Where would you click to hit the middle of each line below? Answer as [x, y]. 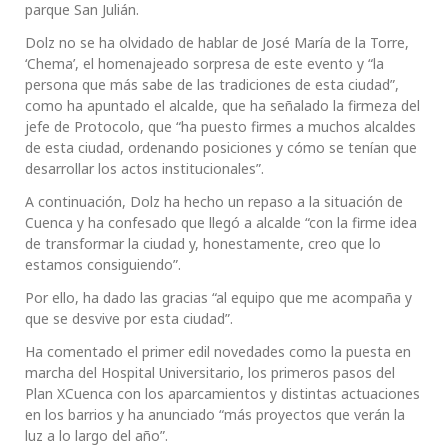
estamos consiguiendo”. [103, 265]
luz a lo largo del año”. [96, 436]
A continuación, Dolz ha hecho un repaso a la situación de [214, 202]
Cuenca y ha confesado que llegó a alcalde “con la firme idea [221, 223]
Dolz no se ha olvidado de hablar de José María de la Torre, [217, 43]
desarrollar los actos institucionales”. [144, 169]
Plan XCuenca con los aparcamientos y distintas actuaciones [222, 394]
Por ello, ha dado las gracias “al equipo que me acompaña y [218, 298]
